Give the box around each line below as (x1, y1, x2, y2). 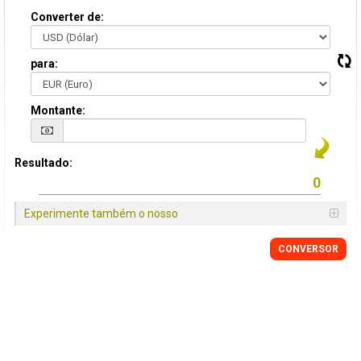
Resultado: (15, 156, 73, 169)
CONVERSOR (278, 243, 338, 255)
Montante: (31, 104, 85, 117)
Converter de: (31, 10, 104, 23)
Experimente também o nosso (24, 207, 178, 220)
